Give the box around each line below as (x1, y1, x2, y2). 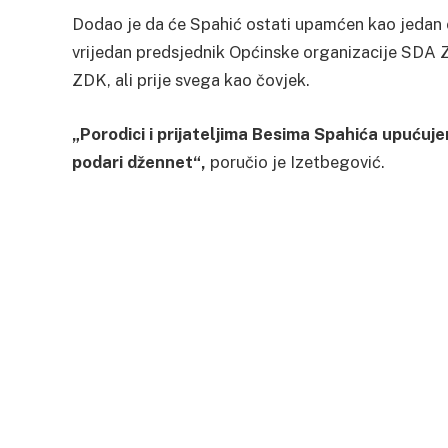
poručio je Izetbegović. (206, 151, 385, 172)
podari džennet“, (72, 151, 206, 172)
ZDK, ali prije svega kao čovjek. (72, 70, 310, 91)
